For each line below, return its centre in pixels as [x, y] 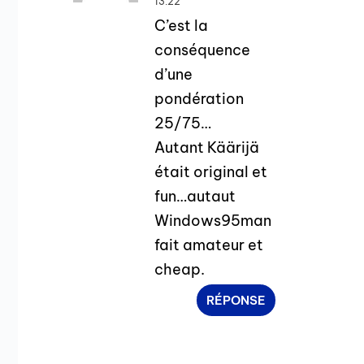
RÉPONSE [236, 300]
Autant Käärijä [207, 147]
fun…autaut [195, 196]
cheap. [180, 269]
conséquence [203, 50]
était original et [211, 171]
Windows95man [213, 220]
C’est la [182, 25]
